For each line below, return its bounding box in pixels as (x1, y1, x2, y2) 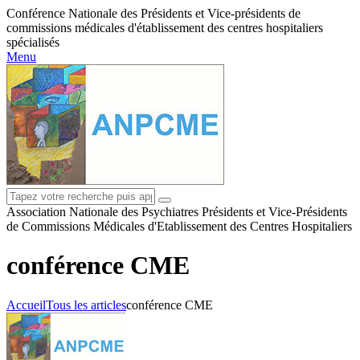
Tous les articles (46, 297, 126, 312)
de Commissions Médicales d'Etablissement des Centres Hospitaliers (6, 219, 352, 233)
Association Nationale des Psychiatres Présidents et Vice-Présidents (6, 205, 347, 219)
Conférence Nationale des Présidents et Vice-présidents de (6, 6, 301, 20)
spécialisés (6, 35, 59, 49)
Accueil (6, 297, 46, 312)
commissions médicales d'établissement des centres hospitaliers (6, 21, 323, 35)
